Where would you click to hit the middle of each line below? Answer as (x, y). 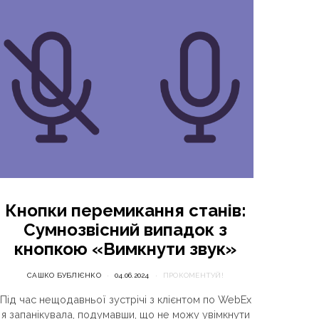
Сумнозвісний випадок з (125, 230)
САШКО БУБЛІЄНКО (64, 276)
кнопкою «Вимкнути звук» (125, 249)
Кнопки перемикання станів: (125, 211)
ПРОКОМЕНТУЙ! (193, 276)
